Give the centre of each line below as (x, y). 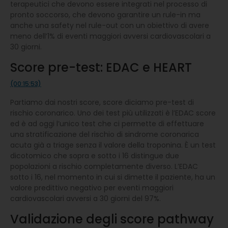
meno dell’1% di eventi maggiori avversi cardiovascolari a (110, 36)
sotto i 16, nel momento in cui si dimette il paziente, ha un (113, 177)
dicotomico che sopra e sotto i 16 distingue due (95, 155)
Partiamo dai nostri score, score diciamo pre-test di (102, 102)
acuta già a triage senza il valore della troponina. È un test (113, 145)
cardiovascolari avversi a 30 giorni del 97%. (85, 198)
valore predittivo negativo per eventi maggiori (92, 188)
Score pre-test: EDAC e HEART (101, 67)
